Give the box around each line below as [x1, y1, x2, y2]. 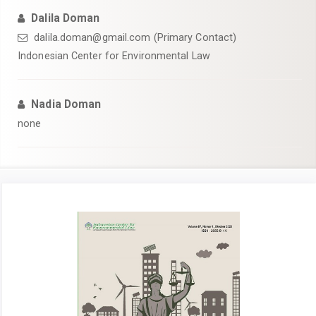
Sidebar [8, 218, 63, 236]
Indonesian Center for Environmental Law [18, 50, 210, 61]
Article [8, 202, 57, 220]
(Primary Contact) [150, 32, 237, 43]
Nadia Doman [31, 97, 102, 111]
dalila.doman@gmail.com [34, 32, 151, 43]
